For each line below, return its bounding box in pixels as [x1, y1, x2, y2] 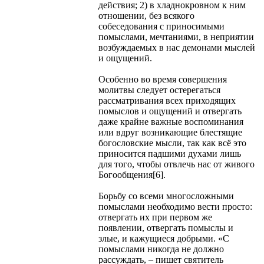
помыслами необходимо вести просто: [98, 201, 252, 212]
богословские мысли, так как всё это [98, 137, 246, 148]
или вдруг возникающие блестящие [98, 127, 242, 137]
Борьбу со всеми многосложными [98, 190, 234, 201]
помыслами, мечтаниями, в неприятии [98, 31, 254, 42]
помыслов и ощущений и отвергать [98, 105, 242, 116]
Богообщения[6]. [98, 169, 166, 180]
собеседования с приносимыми [98, 21, 225, 31]
